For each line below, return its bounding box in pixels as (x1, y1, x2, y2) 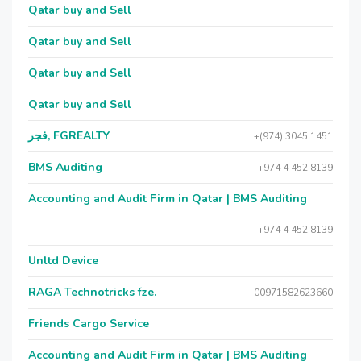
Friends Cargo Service (28, 316, 149, 331)
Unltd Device (28, 253, 98, 268)
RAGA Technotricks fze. (28, 284, 156, 300)
